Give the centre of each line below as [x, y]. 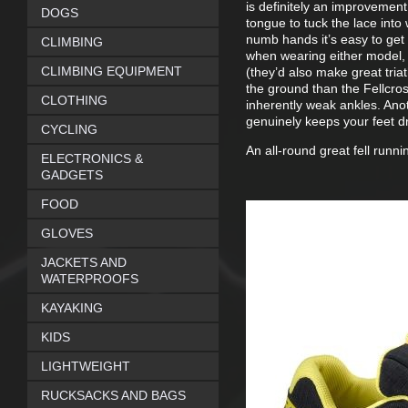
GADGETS [72, 175]
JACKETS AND [84, 262]
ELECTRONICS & [92, 158]
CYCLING [69, 129]
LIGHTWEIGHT [86, 366]
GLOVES [67, 233]
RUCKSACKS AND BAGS [113, 395]
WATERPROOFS [90, 279]
